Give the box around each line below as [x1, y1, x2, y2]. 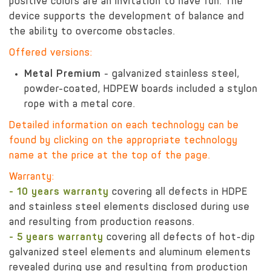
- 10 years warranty [9, 188, 109, 198]
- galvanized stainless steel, [101, 70, 240, 80]
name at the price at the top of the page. [9, 151, 211, 162]
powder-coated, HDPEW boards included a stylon [24, 85, 258, 95]
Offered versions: [9, 48, 93, 59]
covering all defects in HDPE [109, 188, 248, 198]
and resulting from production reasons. [9, 218, 195, 228]
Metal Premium [24, 70, 101, 80]
